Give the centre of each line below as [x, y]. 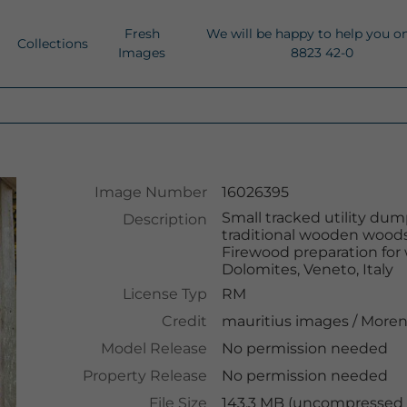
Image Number [150, 192]
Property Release [144, 376]
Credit [184, 321]
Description [164, 219]
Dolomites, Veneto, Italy [307, 269]
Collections [53, 43]
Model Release [154, 348]
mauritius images [285, 321]
